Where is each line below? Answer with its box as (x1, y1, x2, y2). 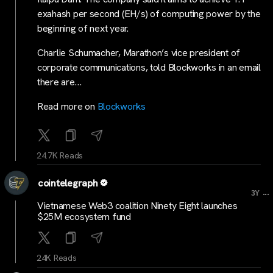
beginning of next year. (37, 22, 129, 35)
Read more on (37, 100, 97, 113)
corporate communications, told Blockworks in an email (37, 61, 261, 74)
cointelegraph (38, 177, 98, 190)
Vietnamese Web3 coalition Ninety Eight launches (37, 199, 238, 212)
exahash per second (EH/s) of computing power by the (37, 7, 261, 20)
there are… (37, 76, 82, 88)
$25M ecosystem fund (37, 210, 131, 223)
